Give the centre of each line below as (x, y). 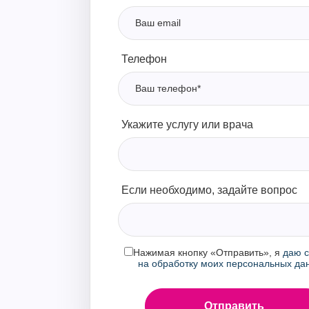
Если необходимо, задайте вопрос (209, 190)
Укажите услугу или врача (187, 124)
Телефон (144, 59)
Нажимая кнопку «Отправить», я (208, 252)
